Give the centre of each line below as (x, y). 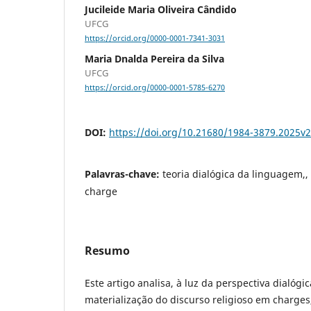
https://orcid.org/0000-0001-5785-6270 (155, 88)
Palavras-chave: (124, 174)
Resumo (107, 251)
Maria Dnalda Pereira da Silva (154, 59)
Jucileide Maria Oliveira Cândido (161, 9)
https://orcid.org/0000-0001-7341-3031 (155, 39)
